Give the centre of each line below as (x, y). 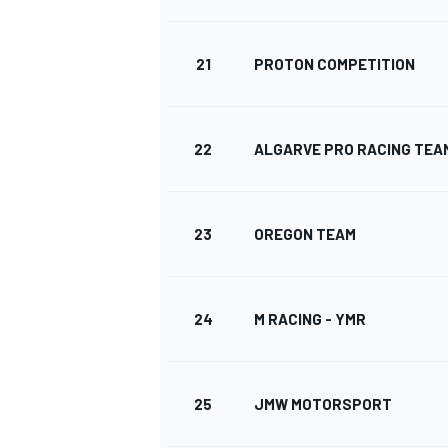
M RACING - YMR (310, 319)
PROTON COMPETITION (334, 64)
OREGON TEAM (305, 234)
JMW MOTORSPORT (323, 404)
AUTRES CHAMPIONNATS (238, 123)
